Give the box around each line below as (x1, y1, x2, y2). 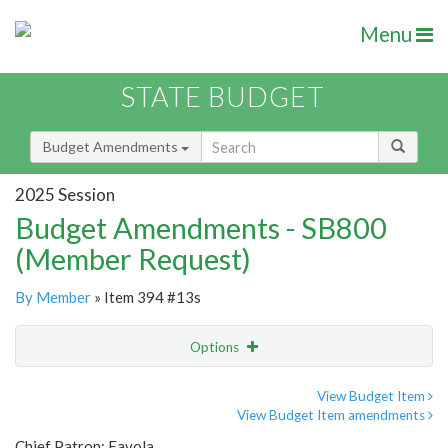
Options (190, 339, 242, 356)
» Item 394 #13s (91, 288, 201, 307)
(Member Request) (15, 241, 251, 277)
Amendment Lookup (20, 421, 147, 439)
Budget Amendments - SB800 (15, 210, 387, 246)
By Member (15, 288, 91, 307)
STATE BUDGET (121, 80, 324, 114)
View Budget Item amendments (237, 407, 428, 424)
